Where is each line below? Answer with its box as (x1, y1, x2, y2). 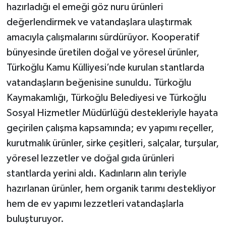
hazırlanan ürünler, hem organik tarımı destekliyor (6, 184, 216, 194)
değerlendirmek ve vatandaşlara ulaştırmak (6, 17, 192, 28)
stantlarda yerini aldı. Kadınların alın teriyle (6, 168, 187, 179)
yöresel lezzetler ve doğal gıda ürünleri (6, 153, 174, 164)
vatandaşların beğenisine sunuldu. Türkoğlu (6, 78, 191, 88)
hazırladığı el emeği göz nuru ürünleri (6, 2, 163, 13)
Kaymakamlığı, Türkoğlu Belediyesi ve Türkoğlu (6, 93, 206, 103)
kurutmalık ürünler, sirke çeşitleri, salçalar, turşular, (6, 138, 219, 149)
